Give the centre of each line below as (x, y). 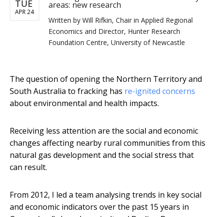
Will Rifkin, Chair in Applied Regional (138, 20)
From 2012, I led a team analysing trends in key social (106, 195)
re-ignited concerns (160, 91)
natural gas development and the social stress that (102, 155)
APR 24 (24, 12)
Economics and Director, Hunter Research (114, 31)
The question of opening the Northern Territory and (106, 79)
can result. (28, 167)
